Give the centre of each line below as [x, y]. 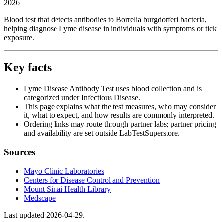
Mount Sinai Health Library [67, 189]
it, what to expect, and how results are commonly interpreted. [119, 115]
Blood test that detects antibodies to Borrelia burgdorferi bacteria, [105, 19]
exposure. [19, 37]
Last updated [25, 215]
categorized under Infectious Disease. [82, 97]
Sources [20, 152]
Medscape [40, 198]
